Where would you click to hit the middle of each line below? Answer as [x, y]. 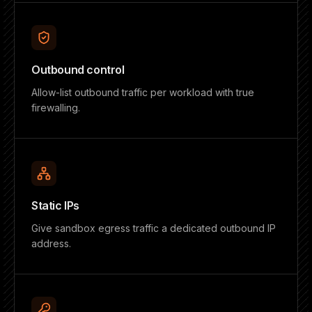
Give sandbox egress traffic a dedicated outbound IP [154, 228]
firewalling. [56, 108]
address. [51, 243]
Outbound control [78, 70]
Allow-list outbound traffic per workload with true [143, 92]
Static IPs [55, 205]
